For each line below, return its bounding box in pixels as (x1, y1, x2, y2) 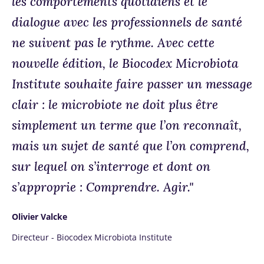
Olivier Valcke (12, 211, 67, 222)
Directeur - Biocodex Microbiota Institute (12, 232, 172, 243)
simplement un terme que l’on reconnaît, (12, 117, 242, 133)
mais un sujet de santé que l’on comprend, (12, 138, 249, 154)
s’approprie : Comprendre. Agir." (12, 179, 193, 195)
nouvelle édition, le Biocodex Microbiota (12, 55, 239, 71)
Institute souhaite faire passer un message (12, 76, 252, 92)
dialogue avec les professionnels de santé (12, 14, 242, 30)
